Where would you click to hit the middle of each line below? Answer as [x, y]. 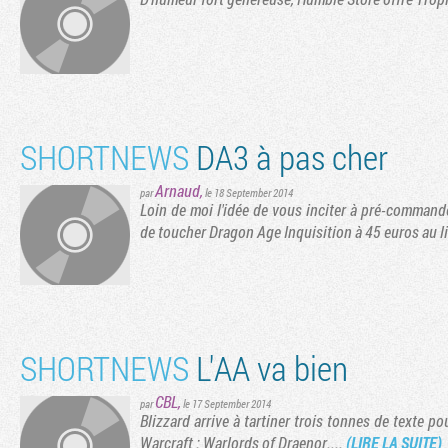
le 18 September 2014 [249, 192]
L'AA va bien [268, 367]
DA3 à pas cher [288, 156]
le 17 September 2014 [227, 403]
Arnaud [177, 190]
